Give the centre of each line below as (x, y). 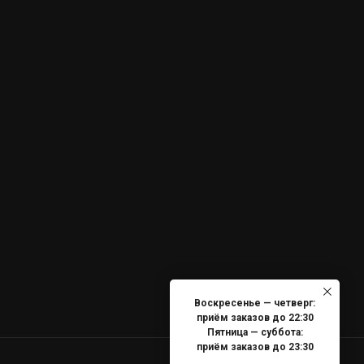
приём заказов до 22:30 (255, 318)
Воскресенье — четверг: (255, 303)
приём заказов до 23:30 (255, 347)
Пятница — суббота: (255, 333)
